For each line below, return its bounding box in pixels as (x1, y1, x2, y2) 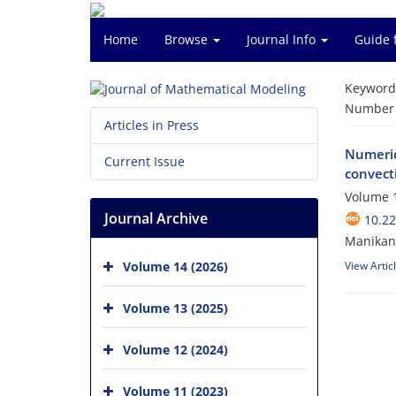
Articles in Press (104, 117, 199, 134)
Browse (164, 31, 211, 48)
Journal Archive (104, 209, 208, 229)
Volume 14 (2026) (123, 258, 228, 275)
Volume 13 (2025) (123, 300, 228, 316)
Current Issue (104, 153, 185, 171)
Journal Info (247, 31, 319, 48)
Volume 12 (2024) (123, 341, 228, 358)
